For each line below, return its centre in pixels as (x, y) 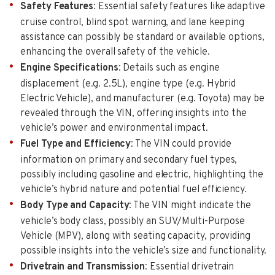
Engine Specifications (69, 68)
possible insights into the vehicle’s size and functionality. (144, 251)
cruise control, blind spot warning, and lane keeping (133, 22)
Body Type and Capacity (75, 205)
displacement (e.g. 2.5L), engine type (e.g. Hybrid (128, 84)
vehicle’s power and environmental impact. (114, 128)
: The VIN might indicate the (190, 205)
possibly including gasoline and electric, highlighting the (142, 175)
